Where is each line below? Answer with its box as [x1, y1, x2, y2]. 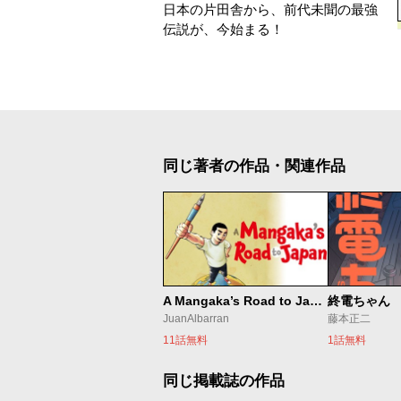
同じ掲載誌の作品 [163, 371, 285, 389]
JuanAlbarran [163, 311, 229, 325]
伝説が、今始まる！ [163, 21, 284, 37]
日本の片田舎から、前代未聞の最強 [163, 2, 378, 17]
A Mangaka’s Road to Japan [310, 293, 322, 308]
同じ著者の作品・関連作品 [163, 158, 346, 175]
